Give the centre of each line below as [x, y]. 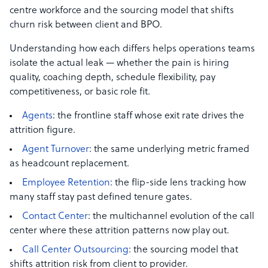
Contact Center [55, 217]
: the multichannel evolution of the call [171, 217]
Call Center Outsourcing [75, 250]
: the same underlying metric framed [169, 150]
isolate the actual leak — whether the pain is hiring [119, 63]
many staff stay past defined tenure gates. [101, 197]
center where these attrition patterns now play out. [119, 231]
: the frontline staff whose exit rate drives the [148, 116]
